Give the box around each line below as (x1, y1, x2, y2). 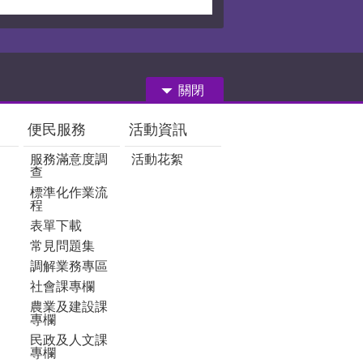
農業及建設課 (30, 299, 108, 314)
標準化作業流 (30, 185, 108, 199)
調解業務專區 (30, 258, 108, 273)
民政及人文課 (30, 332, 108, 347)
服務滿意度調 (30, 152, 108, 166)
